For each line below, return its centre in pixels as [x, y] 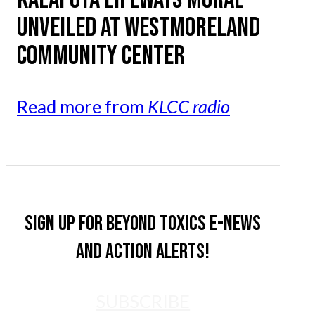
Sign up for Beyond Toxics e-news [143, 224]
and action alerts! [143, 252]
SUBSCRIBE [143, 301]
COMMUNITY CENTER [101, 56]
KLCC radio [189, 107]
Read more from [82, 107]
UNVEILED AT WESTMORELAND [139, 27]
